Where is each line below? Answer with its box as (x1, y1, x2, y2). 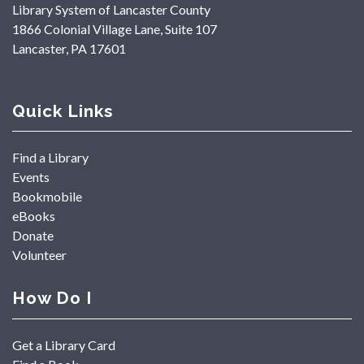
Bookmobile (12, 188, 82, 205)
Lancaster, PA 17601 (12, 40, 126, 56)
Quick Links (12, 100, 113, 121)
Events (12, 169, 50, 185)
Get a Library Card (12, 336, 115, 353)
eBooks (12, 208, 55, 224)
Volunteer (12, 247, 67, 263)
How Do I (12, 288, 92, 309)
